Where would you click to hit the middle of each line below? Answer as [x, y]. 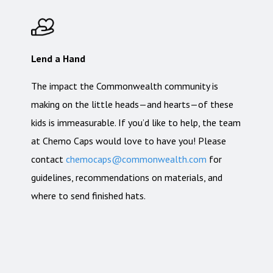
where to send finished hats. [89, 196]
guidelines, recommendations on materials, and [127, 178]
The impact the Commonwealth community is [125, 86]
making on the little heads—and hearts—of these [133, 105]
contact [49, 159]
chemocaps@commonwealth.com [136, 159]
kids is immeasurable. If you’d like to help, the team [136, 123]
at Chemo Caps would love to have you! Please [129, 141]
